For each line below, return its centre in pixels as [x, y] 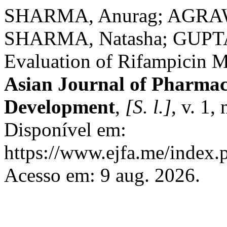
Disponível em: [65, 129]
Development [60, 107]
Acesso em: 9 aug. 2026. [102, 175]
